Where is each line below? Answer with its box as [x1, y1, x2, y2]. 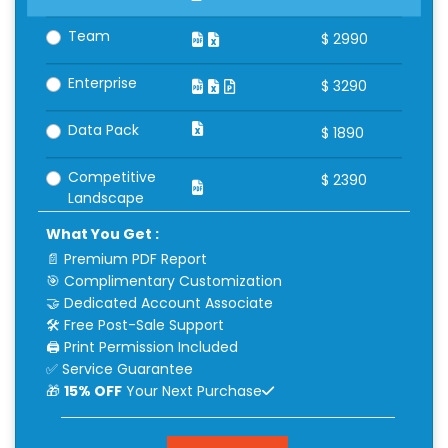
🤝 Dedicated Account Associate [45, 292, 273, 313]
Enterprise [68, 73, 138, 94]
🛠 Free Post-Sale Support [45, 314, 224, 335]
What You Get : [45, 223, 159, 244]
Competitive [68, 167, 157, 188]
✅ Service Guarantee [45, 358, 193, 379]
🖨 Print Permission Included [45, 336, 238, 357]
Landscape [68, 188, 145, 209]
